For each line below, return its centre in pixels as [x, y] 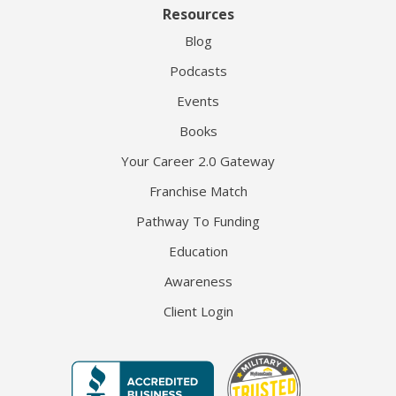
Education [198, 251]
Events [198, 101]
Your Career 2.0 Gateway [198, 161]
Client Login [198, 312]
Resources [198, 15]
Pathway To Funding [198, 221]
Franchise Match [198, 191]
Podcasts [198, 71]
